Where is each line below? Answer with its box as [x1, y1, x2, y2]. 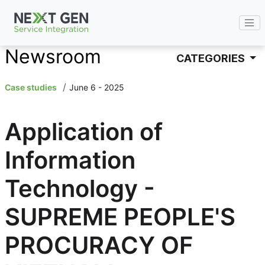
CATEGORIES [176, 51, 247, 64]
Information [4, 146, 135, 174]
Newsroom [4, 45, 101, 68]
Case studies [4, 82, 57, 92]
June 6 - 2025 [69, 82, 124, 92]
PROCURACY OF [4, 231, 193, 260]
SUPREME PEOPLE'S [4, 202, 235, 231]
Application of [4, 117, 163, 146]
